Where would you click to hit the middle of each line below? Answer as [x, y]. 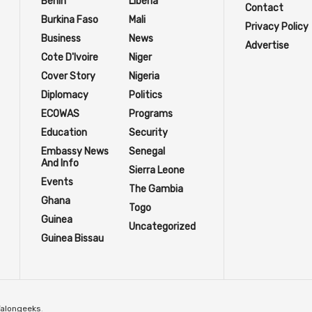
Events [57, 182]
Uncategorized [162, 227]
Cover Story [68, 77]
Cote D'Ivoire [70, 58]
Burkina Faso [70, 20]
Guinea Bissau [72, 239]
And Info [60, 164]
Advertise [267, 46]
